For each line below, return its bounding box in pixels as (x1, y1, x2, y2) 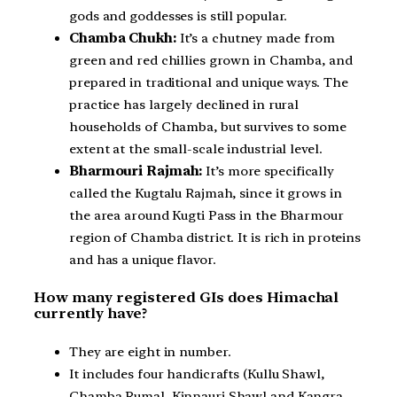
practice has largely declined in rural (69, 96, 300, 113)
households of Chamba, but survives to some (69, 118, 346, 135)
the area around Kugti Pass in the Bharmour (69, 206, 344, 223)
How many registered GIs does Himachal (34, 289, 339, 307)
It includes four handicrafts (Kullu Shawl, (69, 366, 324, 383)
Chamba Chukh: (69, 29, 176, 46)
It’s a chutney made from (175, 29, 336, 46)
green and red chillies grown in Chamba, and (69, 51, 353, 68)
